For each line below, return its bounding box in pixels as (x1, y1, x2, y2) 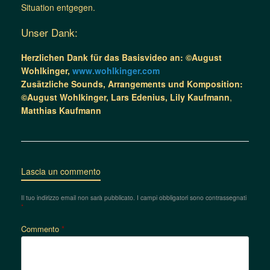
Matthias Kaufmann (21, 104, 101, 116)
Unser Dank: (21, 24, 78, 40)
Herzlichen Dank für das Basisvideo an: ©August (21, 51, 222, 63)
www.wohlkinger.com (72, 64, 160, 77)
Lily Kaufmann (170, 90, 230, 103)
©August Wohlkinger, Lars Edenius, (21, 90, 170, 103)
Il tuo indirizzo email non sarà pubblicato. (21, 192, 135, 202)
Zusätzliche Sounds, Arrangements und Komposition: (21, 77, 243, 90)
